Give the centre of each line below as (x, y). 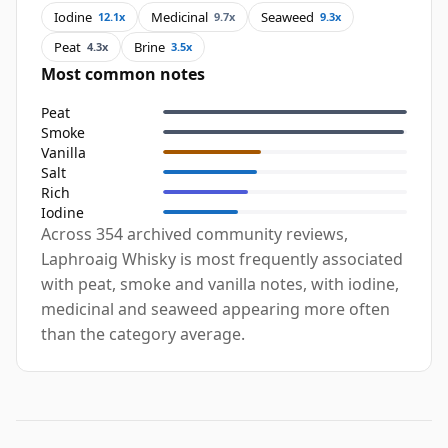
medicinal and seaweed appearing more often (215, 309)
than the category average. (143, 334)
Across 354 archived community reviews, (194, 234)
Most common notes (123, 74)
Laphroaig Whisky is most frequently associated (222, 259)
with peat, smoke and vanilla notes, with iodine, (220, 284)
